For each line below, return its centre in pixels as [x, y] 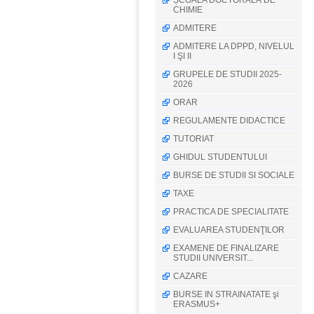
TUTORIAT [193, 139]
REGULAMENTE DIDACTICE [229, 121]
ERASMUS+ [197, 304]
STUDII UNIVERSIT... [213, 258]
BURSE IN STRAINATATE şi [226, 294]
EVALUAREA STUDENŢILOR [229, 230]
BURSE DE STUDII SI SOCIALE [234, 175]
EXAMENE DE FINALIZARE [226, 248]
